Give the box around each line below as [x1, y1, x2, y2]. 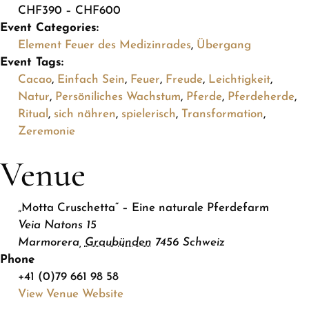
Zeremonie [17, 125, 75, 137]
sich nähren [53, 108, 116, 120]
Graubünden [84, 237, 152, 249]
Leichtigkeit [208, 73, 270, 86]
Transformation [181, 108, 263, 120]
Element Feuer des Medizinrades [17, 39, 191, 51]
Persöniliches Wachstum [54, 90, 181, 103]
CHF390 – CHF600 [17, 4, 121, 17]
